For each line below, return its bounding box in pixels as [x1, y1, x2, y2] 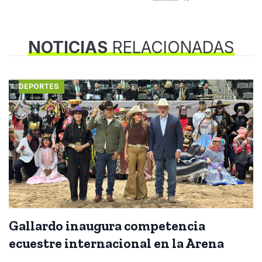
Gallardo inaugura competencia [9, 217, 205, 234]
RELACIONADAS [107, 37, 235, 57]
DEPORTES [18, 81, 58, 91]
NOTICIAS [27, 37, 108, 57]
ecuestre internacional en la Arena [9, 235, 224, 251]
